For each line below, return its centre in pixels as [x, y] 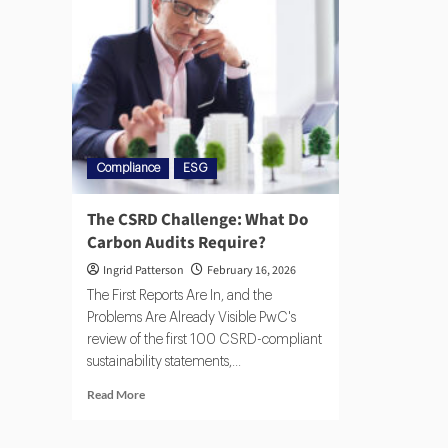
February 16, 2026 [251, 271]
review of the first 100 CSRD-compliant [204, 340]
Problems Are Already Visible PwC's [191, 318]
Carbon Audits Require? [176, 243]
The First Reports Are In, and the [179, 296]
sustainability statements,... [164, 362]
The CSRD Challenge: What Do [197, 220]
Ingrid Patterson [143, 271]
